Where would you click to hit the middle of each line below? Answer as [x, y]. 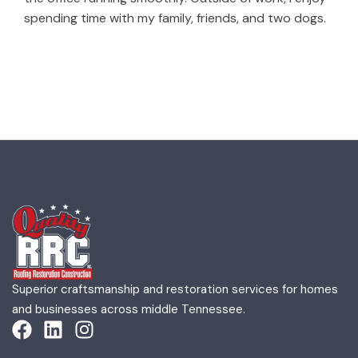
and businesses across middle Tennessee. [129, 310]
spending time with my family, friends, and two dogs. [175, 18]
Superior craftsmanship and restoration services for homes [175, 290]
